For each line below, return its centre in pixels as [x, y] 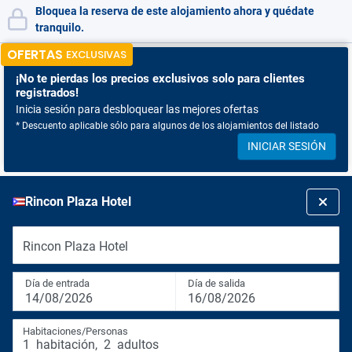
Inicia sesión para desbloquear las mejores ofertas [137, 109]
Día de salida [216, 283]
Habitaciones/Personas [75, 331]
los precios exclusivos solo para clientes [197, 79]
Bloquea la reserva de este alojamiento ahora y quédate [175, 11]
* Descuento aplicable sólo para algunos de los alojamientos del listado [167, 126]
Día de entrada [57, 283]
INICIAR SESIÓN [287, 146]
